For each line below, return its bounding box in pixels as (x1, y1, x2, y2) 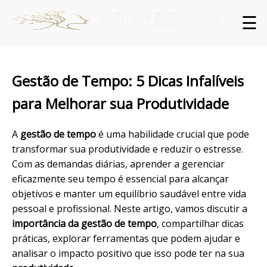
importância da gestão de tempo (12, 216, 157, 230)
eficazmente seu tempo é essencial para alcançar (12, 172, 229, 185)
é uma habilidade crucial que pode (96, 127, 249, 141)
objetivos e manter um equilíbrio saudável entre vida (12, 187, 246, 200)
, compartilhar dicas (157, 216, 244, 230)
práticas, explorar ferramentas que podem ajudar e (12, 231, 240, 245)
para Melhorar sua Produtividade (12, 93, 229, 113)
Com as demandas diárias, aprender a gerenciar (12, 157, 225, 170)
